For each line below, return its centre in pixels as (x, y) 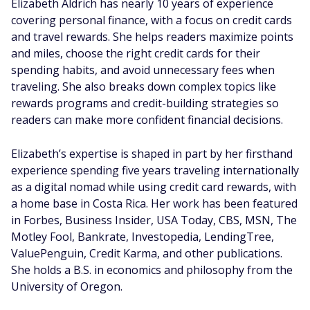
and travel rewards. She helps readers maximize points (152, 37)
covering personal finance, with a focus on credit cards (152, 20)
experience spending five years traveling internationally (155, 170)
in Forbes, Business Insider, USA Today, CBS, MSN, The (154, 220)
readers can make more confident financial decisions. (147, 120)
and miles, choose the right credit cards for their (136, 53)
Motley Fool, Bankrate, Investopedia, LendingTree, (143, 237)
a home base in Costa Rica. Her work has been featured (154, 203)
